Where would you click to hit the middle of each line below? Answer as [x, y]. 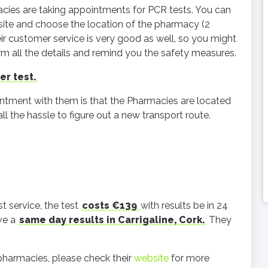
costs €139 [111, 205]
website [151, 258]
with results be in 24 [184, 205]
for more [189, 258]
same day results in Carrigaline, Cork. [112, 220]
